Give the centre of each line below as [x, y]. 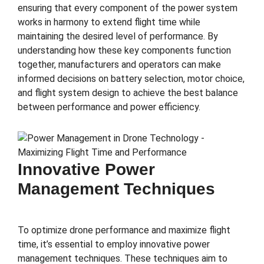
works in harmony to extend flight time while [109, 22]
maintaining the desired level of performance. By [118, 37]
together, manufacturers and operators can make [119, 65]
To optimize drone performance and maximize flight [124, 230]
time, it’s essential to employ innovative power [114, 244]
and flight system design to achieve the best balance [128, 93]
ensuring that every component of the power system [128, 8]
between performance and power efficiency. [109, 107]
